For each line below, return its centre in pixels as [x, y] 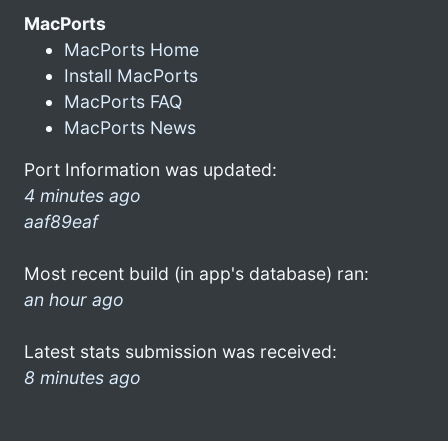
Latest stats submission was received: [180, 351]
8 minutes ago [82, 377]
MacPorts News [130, 127]
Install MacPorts [131, 75]
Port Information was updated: [150, 169]
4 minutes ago [82, 195]
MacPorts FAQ [123, 101]
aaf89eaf [61, 221]
